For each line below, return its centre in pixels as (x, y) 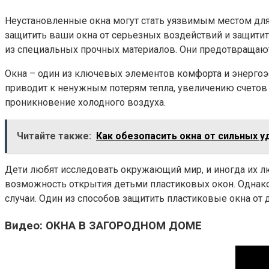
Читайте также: (54, 136)
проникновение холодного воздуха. (85, 103)
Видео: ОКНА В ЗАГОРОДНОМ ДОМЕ (103, 225)
